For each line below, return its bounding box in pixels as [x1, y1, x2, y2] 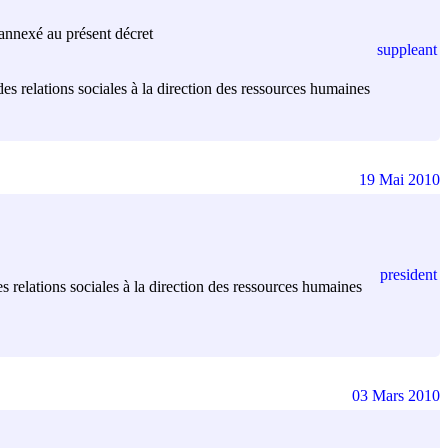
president [380, 265, 437, 283]
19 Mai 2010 [359, 170, 440, 188]
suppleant [377, 40, 437, 58]
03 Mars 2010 [352, 386, 440, 404]
